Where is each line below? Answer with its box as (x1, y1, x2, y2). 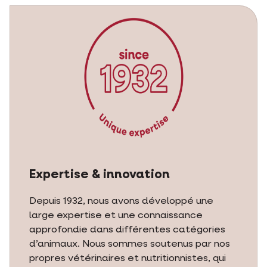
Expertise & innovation (29, 169, 170, 181)
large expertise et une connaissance (29, 211, 203, 221)
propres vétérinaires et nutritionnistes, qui (29, 254, 226, 263)
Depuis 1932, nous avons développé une (29, 197, 213, 206)
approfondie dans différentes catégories (29, 225, 225, 235)
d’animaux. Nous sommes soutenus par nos (29, 240, 230, 249)
